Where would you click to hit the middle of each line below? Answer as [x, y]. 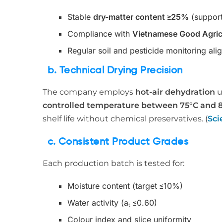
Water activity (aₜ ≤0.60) [112, 203]
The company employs [89, 92]
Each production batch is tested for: [113, 163]
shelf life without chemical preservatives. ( [125, 119]
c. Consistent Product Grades [118, 142]
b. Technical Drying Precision [115, 71]
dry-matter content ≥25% [141, 17]
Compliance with [100, 34]
